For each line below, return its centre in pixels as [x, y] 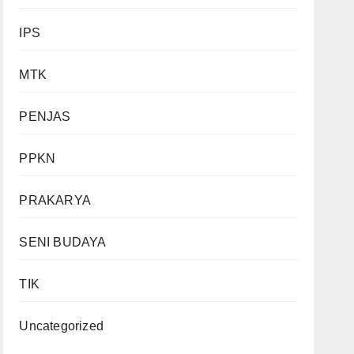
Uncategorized [61, 326]
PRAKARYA [55, 200]
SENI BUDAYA [63, 242]
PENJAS [45, 117]
